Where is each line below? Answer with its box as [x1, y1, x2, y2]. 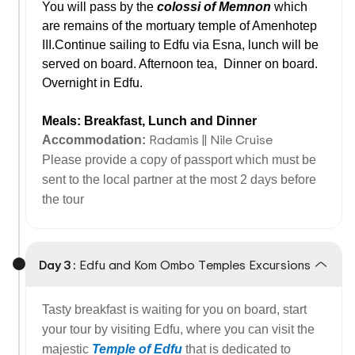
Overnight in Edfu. [42, 76, 143, 90]
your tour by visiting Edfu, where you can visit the [42, 323, 315, 336]
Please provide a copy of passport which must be [42, 153, 316, 166]
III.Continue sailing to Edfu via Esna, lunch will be [42, 38, 319, 52]
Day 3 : [39, 256, 76, 273]
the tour [42, 193, 84, 206]
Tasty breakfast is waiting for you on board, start [42, 303, 307, 316]
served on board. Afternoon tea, [42, 57, 217, 71]
